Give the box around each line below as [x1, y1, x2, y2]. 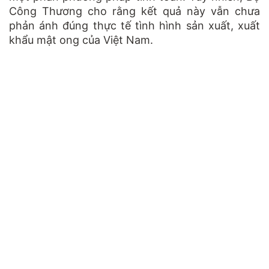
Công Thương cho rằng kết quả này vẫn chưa [9, 5, 260, 18]
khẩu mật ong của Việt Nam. [9, 34, 153, 47]
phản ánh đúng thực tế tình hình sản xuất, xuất [9, 19, 260, 32]
